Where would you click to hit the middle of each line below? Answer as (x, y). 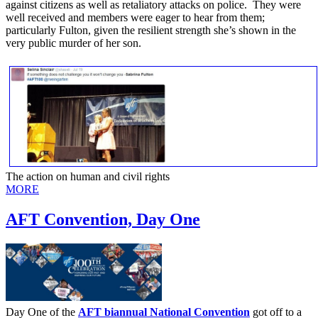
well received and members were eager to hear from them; (135, 17)
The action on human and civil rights (88, 176)
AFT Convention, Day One (103, 219)
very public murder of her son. (73, 43)
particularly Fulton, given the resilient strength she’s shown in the (151, 30)
